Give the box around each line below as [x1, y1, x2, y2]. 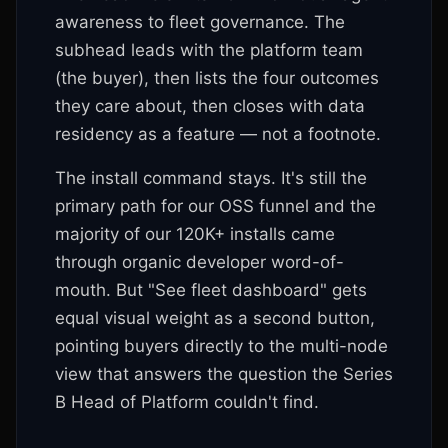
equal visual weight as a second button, [55, 308, 375, 328]
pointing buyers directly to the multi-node [55, 336, 388, 356]
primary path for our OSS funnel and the [55, 196, 376, 216]
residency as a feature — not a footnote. [55, 124, 381, 144]
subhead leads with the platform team [55, 40, 363, 60]
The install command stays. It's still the [55, 168, 367, 188]
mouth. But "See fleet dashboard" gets [55, 280, 367, 300]
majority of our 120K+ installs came [55, 224, 335, 244]
